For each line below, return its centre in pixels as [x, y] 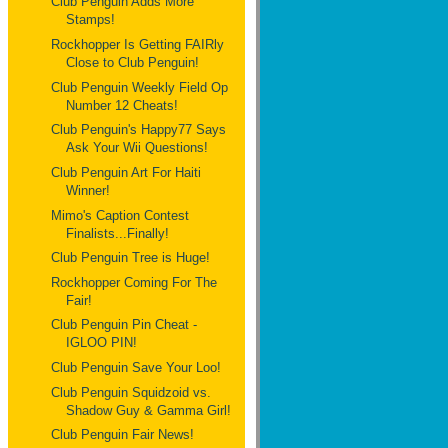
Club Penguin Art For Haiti [126, 172]
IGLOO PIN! [102, 343]
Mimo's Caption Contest [120, 215]
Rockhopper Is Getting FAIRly [138, 45]
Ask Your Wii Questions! [137, 148]
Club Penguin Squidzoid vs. [131, 392]
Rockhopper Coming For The [134, 282]
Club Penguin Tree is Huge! [131, 258]
